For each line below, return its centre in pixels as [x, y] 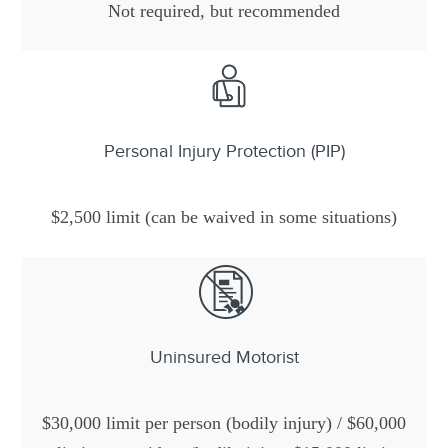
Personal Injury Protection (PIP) [224, 151]
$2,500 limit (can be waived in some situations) [224, 217]
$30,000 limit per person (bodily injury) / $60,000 [224, 423]
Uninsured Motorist [224, 357]
